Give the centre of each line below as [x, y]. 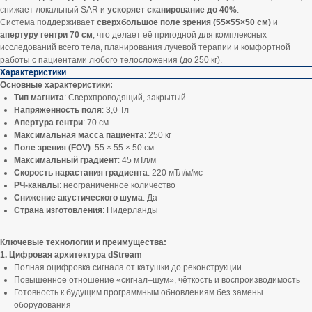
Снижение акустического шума [78, 198]
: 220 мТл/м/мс [175, 173]
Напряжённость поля [58, 110]
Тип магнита [39, 97]
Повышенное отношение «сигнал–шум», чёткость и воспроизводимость [157, 280]
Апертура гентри [48, 123]
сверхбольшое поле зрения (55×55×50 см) [184, 22]
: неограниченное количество [117, 185]
